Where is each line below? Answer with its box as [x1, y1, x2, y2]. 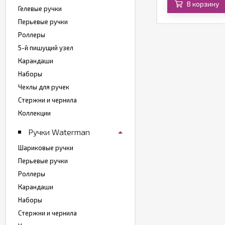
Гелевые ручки [18, 5, 62, 13]
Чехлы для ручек [18, 83, 69, 91]
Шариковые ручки [18, 144, 73, 152]
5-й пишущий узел [18, 44, 73, 52]
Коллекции [18, 109, 51, 118]
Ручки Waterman [28, 127, 90, 137]
